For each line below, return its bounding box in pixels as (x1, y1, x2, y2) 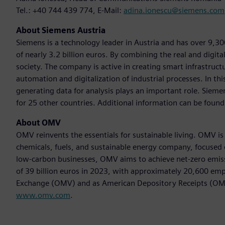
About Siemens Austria (16, 26, 105, 36)
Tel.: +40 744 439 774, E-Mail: (16, 6, 124, 16)
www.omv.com (16, 190, 70, 200)
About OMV (16, 118, 61, 128)
